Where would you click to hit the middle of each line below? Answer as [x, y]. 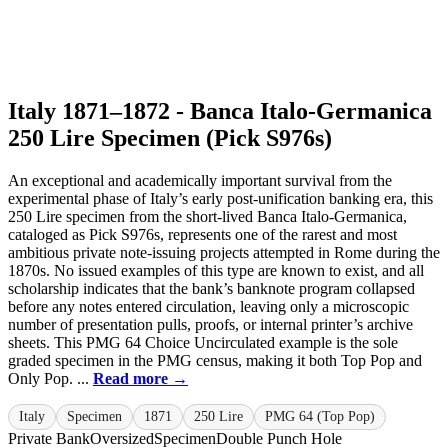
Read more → [140, 379]
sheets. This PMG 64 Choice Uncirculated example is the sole [203, 343]
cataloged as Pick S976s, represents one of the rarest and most [202, 235]
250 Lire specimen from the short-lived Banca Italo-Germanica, [207, 217]
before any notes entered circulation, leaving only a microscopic [208, 307]
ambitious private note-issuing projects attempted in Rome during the [224, 253]
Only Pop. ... [50, 379]
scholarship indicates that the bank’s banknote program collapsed [211, 289]
